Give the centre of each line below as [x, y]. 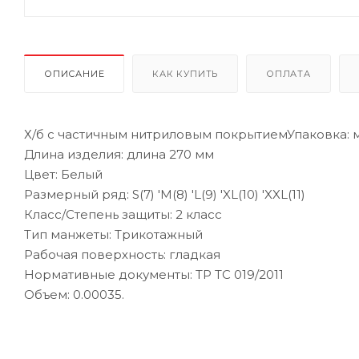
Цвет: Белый [63, 174]
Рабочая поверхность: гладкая [122, 254]
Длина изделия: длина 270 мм [119, 154]
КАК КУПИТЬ [186, 73]
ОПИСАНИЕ [75, 73]
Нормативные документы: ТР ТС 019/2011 [154, 274]
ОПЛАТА [288, 73]
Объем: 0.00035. [74, 294]
